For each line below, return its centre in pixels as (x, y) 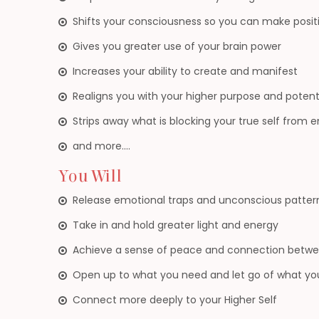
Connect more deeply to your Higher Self (175, 300)
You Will (90, 177)
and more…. (102, 146)
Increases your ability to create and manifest (185, 71)
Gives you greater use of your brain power (177, 46)
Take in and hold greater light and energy (176, 225)
